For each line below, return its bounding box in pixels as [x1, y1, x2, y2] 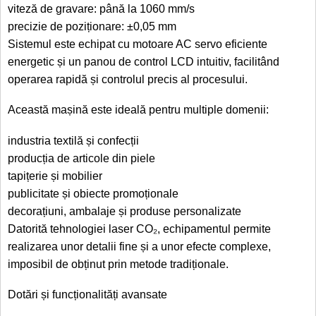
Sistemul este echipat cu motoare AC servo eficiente [8, 38, 267, 51]
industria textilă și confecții [8, 135, 139, 147]
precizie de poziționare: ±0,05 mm [8, 20, 176, 33]
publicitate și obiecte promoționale [8, 188, 178, 200]
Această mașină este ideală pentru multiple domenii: [8, 104, 269, 116]
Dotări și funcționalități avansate [8, 288, 167, 301]
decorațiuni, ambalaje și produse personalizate [8, 205, 241, 218]
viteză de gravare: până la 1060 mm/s [8, 3, 195, 16]
